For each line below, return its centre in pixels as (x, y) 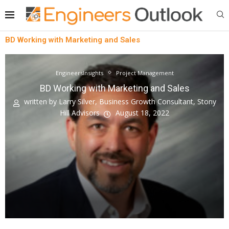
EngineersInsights (79, 73)
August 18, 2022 (142, 113)
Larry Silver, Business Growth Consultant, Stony (137, 101)
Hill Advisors (82, 113)
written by (40, 101)
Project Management (145, 73)
